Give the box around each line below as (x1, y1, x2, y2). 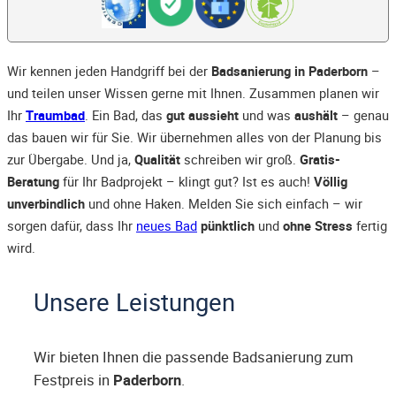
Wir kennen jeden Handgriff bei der (7, 62, 211, 80)
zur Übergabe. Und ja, (7, 150, 134, 169)
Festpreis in (34, 370, 113, 391)
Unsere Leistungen (34, 286, 235, 319)
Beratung (7, 172, 59, 191)
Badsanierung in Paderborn (211, 62, 368, 80)
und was (239, 106, 294, 125)
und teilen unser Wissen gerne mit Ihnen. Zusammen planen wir (7, 84, 379, 103)
